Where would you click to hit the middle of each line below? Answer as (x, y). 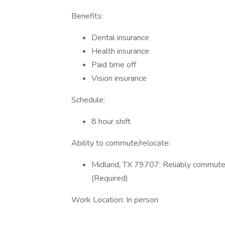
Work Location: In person (115, 200)
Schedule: (88, 100)
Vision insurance (119, 78)
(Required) (110, 178)
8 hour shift (111, 122)
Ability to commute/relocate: (121, 143)
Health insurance (120, 51)
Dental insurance (120, 38)
